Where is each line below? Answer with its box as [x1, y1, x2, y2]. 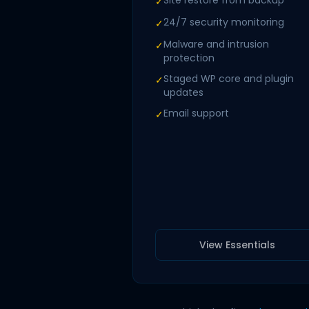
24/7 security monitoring [163, 15, 284, 29]
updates [163, 86, 203, 99]
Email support [163, 106, 229, 120]
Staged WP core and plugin [163, 72, 294, 86]
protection [163, 51, 215, 65]
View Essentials [199, 238, 275, 252]
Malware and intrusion [163, 37, 269, 51]
